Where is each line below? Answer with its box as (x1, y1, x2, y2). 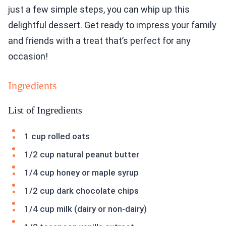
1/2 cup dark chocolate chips (24, 186, 139, 196)
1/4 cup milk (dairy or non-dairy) (24, 204, 147, 214)
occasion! (8, 51, 48, 62)
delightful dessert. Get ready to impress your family (8, 20, 216, 31)
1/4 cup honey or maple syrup (24, 167, 139, 178)
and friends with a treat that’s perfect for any (8, 35, 191, 46)
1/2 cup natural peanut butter (24, 149, 139, 160)
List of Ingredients (8, 104, 83, 116)
